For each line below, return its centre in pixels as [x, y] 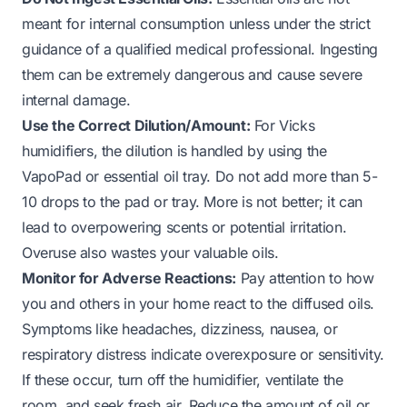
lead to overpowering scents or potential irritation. [184, 227]
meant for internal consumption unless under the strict [196, 23]
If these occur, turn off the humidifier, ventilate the [183, 379]
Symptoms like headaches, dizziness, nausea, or [180, 328]
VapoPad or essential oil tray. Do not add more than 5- [200, 176]
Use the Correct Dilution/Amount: [136, 125]
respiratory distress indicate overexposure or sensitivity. [203, 354]
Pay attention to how [305, 278]
